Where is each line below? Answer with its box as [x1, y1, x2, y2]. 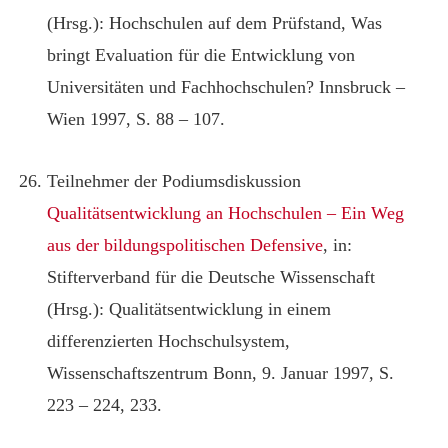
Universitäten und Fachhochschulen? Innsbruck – [47, 76, 406, 97]
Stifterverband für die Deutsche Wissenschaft [47, 266, 376, 287]
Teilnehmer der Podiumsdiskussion [47, 170, 302, 191]
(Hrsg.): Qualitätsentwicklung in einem [47, 298, 332, 319]
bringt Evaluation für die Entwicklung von [47, 44, 356, 65]
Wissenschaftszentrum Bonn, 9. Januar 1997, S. [47, 362, 395, 383]
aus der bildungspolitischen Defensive [47, 234, 324, 255]
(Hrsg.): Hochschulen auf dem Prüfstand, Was [47, 12, 383, 33]
